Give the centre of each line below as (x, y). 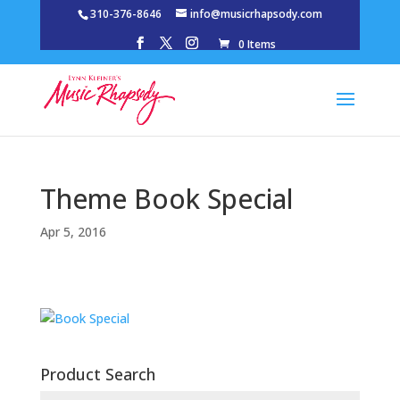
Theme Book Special (167, 199)
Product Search (97, 374)
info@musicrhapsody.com (256, 14)
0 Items (258, 44)
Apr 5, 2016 (73, 232)
